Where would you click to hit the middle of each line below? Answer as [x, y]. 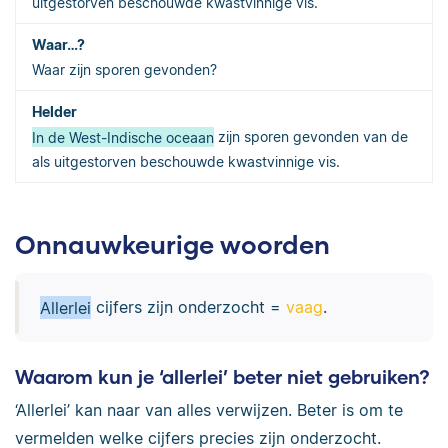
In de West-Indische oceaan [123, 137]
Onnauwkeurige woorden [172, 244]
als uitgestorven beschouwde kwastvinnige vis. [186, 162]
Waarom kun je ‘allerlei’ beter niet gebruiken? [222, 376]
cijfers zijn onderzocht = [188, 307]
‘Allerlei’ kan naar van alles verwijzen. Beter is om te [209, 410]
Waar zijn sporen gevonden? [124, 70]
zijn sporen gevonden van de [311, 137]
